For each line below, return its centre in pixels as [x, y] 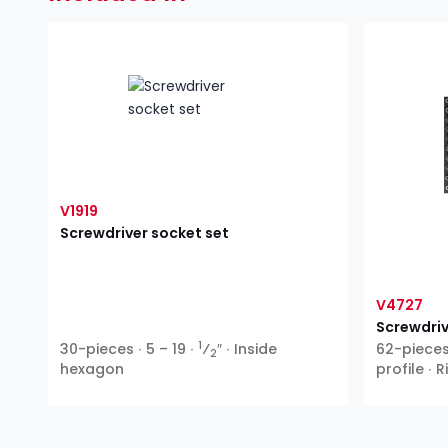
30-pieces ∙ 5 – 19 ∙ [129, 349]
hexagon [92, 369]
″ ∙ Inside [247, 349]
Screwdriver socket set [144, 232]
